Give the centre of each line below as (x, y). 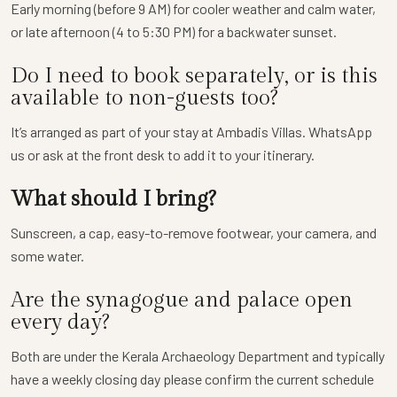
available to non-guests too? (144, 99)
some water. (47, 256)
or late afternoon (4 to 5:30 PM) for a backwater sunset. (174, 32)
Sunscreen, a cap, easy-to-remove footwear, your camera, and (194, 233)
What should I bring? (113, 200)
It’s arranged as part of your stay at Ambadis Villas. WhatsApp (191, 132)
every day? (60, 323)
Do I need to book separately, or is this (194, 77)
